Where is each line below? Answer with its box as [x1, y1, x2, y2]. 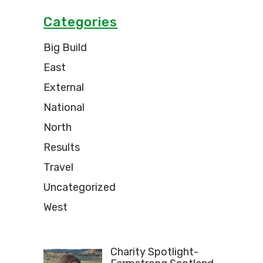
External [43, 80, 84, 94]
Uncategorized [43, 180, 116, 194]
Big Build [43, 41, 87, 54]
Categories [43, 14, 117, 30]
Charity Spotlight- [110, 245, 198, 258]
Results [43, 140, 80, 154]
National [43, 100, 85, 114]
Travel [43, 160, 73, 174]
